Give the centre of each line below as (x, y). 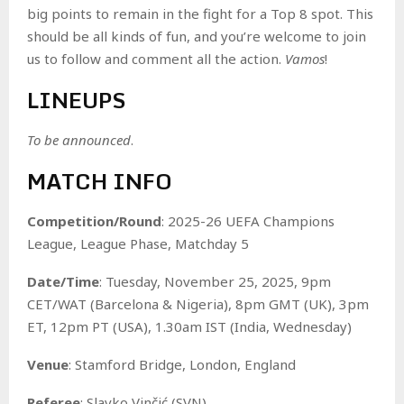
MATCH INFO (100, 180)
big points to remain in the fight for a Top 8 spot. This (200, 13)
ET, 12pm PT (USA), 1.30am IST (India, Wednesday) (189, 326)
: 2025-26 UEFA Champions (248, 220)
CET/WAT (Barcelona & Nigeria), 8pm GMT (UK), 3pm (198, 303)
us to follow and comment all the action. (156, 58)
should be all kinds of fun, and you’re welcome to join (197, 36)
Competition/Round (94, 220)
